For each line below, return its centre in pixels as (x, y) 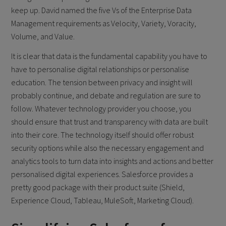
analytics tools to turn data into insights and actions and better (112, 161)
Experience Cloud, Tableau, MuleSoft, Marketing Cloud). (103, 200)
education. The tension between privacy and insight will (102, 82)
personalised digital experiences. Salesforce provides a (102, 174)
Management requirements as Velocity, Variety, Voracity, (104, 23)
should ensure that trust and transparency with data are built (110, 121)
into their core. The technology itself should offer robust (103, 134)
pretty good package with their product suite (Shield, (98, 187)
